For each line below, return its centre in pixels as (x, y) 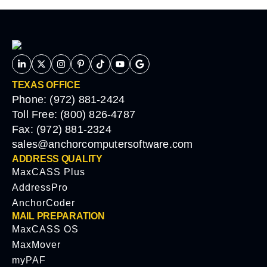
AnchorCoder (44, 203)
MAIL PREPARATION (58, 216)
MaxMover (36, 245)
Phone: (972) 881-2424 (69, 100)
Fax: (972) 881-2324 (62, 130)
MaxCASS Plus (49, 172)
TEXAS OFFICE (46, 85)
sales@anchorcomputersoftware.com (103, 145)
